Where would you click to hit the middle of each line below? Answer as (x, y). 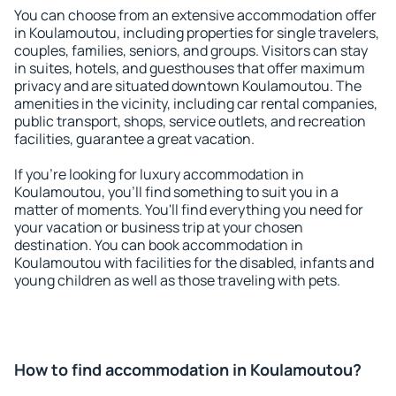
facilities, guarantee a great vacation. (134, 139)
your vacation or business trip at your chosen (159, 227)
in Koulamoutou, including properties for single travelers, (197, 33)
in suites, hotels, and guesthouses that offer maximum (190, 68)
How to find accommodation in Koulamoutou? (188, 369)
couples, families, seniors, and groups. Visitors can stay (191, 50)
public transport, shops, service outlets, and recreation (190, 121)
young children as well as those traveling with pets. (177, 280)
